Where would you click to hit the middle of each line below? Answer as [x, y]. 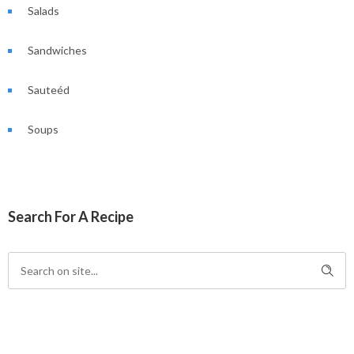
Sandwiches [57, 50]
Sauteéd [49, 90]
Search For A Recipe [71, 217]
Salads [43, 11]
